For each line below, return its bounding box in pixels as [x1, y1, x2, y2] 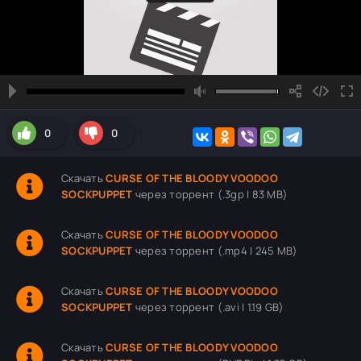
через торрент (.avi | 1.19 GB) [132, 300, 284, 314]
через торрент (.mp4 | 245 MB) [132, 243, 298, 258]
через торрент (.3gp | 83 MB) [132, 187, 288, 201]
